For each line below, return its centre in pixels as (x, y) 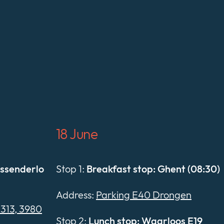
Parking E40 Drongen (144, 195)
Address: (76, 195)
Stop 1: (71, 169)
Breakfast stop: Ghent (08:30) (153, 169)
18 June (77, 134)
